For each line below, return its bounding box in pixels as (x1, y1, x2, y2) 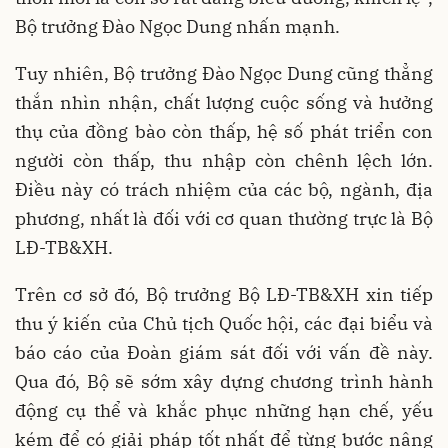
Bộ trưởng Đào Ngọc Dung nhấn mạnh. (15, 15, 340, 38)
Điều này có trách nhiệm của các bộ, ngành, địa (15, 178, 433, 201)
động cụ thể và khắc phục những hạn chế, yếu (15, 399, 433, 422)
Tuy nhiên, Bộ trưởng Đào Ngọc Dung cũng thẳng (15, 62, 433, 85)
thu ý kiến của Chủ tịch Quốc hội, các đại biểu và (15, 312, 433, 335)
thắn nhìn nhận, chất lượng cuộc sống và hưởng (15, 91, 433, 114)
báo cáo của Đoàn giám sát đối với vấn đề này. (15, 341, 433, 364)
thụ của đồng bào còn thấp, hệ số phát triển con (15, 120, 433, 143)
